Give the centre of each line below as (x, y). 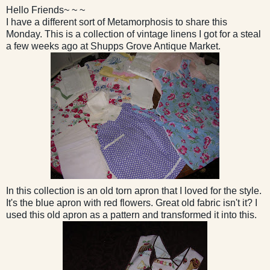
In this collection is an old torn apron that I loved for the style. (134, 190)
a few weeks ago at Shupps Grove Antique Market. (113, 46)
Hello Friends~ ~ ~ (46, 10)
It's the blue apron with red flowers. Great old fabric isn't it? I (132, 202)
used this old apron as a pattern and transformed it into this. (131, 215)
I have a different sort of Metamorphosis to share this (117, 22)
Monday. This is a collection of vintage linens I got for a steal (133, 34)
